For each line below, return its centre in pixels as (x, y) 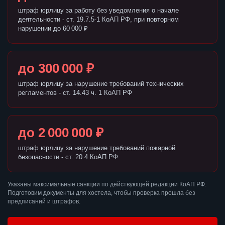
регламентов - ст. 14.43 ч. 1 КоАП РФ (75, 93)
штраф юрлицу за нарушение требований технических (101, 84)
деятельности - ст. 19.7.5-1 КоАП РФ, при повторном (98, 20)
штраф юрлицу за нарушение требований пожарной (97, 148)
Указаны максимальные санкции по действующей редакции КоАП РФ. (107, 185)
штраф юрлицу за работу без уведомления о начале (98, 11)
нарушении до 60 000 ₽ (53, 29)
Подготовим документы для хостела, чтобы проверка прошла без (101, 193)
